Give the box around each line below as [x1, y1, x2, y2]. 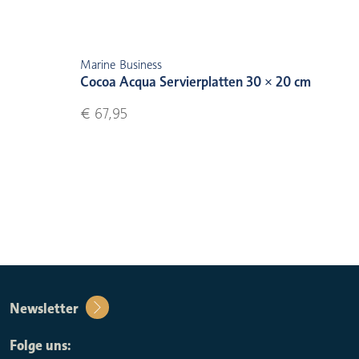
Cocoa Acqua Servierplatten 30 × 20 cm [79, 73, 311, 90]
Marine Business [79, 57, 162, 72]
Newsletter [9, 301, 78, 317]
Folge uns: [9, 337, 71, 353]
